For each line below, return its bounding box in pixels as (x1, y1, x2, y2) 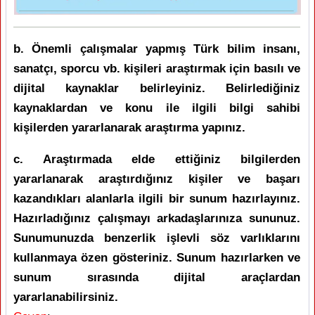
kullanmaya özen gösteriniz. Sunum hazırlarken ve (13, 251, 300, 265)
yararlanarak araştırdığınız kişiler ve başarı (13, 172, 300, 186)
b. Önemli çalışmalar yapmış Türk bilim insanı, (13, 42, 300, 56)
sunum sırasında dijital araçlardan (13, 271, 300, 285)
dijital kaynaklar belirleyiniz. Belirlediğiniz (13, 82, 300, 96)
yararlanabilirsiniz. (13, 290, 118, 304)
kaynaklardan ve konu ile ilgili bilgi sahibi (13, 101, 300, 115)
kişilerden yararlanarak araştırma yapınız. (13, 121, 245, 135)
